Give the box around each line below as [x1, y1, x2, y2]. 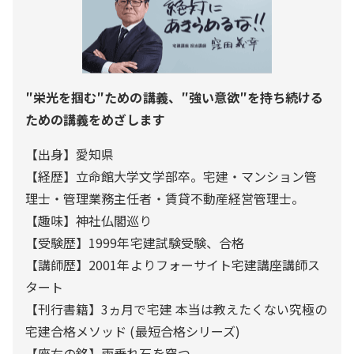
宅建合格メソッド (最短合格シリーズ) [25, 322, 244, 341]
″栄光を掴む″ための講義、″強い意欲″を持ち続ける [25, 88, 324, 107]
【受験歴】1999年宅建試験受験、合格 [25, 233, 247, 253]
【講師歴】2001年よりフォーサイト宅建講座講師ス [25, 255, 321, 275]
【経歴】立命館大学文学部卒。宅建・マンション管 [25, 167, 318, 186]
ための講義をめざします [25, 110, 165, 130]
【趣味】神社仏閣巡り [25, 211, 156, 231]
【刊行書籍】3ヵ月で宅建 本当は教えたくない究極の [25, 299, 328, 319]
